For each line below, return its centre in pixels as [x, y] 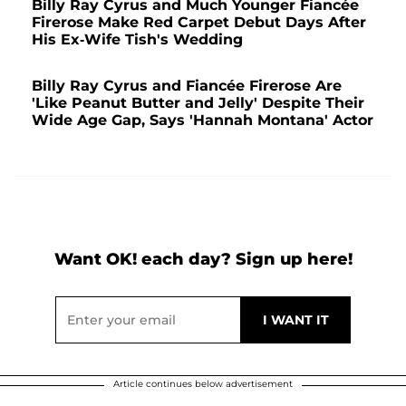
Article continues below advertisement [203, 384]
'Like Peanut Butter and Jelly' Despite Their [198, 103]
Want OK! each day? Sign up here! [203, 260]
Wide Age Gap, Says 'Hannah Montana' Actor [203, 121]
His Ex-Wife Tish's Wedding [137, 40]
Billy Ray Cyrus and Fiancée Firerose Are [187, 86]
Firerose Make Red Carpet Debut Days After [199, 23]
